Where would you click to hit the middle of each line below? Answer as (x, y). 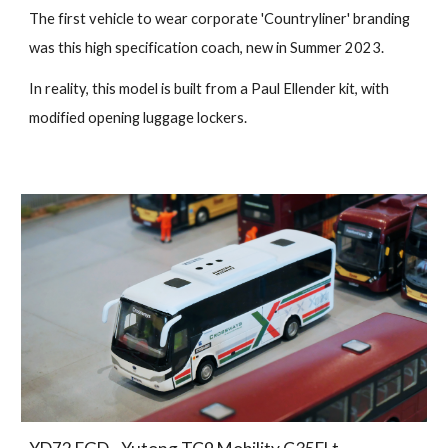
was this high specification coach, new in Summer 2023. (207, 47)
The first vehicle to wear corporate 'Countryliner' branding (220, 18)
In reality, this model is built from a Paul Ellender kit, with (209, 88)
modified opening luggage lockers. (138, 117)
